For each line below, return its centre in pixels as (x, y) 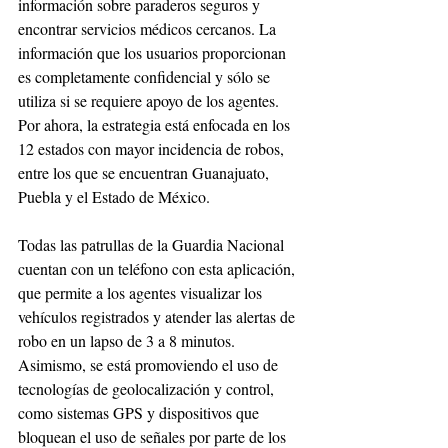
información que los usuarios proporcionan (154, 53)
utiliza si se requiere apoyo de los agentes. (150, 101)
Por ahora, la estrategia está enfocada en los (156, 125)
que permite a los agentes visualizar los (142, 293)
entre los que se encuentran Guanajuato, (145, 173)
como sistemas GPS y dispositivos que (140, 413)
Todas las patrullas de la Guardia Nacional (153, 245)
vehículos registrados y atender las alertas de (158, 317)
